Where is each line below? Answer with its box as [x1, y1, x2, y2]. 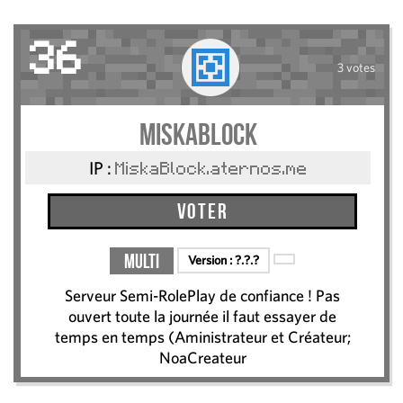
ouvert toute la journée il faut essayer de [68, 307, 336, 327]
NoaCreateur [158, 348, 246, 368]
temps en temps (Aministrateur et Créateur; [54, 327, 351, 347]
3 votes [336, 59, 375, 75]
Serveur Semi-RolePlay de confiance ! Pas [65, 286, 340, 306]
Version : [188, 253, 235, 268]
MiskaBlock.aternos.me [114, 162, 308, 179]
